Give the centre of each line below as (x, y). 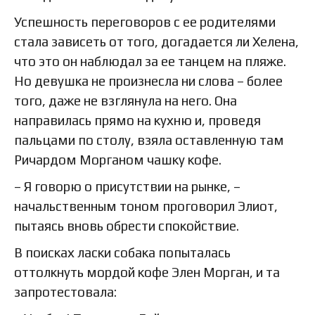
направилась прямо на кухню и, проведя (137, 120)
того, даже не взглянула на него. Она (126, 100)
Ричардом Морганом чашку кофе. (118, 159)
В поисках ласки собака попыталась (122, 252)
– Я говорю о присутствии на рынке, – (127, 186)
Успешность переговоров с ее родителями (145, 21)
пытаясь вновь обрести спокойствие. (127, 225)
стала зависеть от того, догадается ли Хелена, (156, 41)
